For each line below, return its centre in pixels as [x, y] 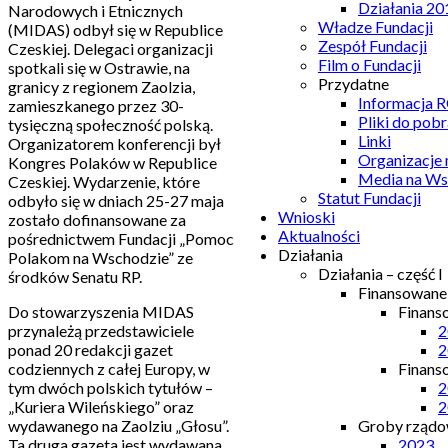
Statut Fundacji [369, 197]
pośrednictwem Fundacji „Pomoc [121, 238]
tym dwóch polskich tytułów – [110, 387]
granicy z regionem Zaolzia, [101, 86]
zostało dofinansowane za [97, 219]
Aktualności [319, 235]
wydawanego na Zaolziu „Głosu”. [118, 425]
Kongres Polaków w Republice [112, 162]
